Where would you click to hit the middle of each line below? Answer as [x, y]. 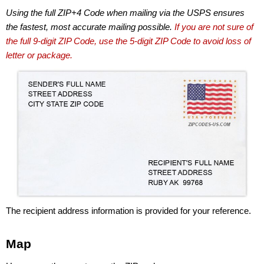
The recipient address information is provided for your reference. [128, 211]
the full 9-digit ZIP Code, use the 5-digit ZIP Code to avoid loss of [128, 41]
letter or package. [39, 55]
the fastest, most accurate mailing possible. [90, 27]
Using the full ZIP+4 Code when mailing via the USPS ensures [125, 13]
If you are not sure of [214, 27]
